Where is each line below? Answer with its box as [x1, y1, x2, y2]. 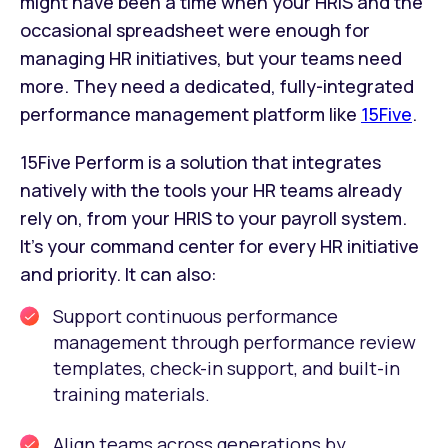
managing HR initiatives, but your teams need [20, 46, 402, 71]
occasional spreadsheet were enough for [20, 18, 370, 43]
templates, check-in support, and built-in [53, 356, 400, 381]
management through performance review [53, 330, 416, 355]
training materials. [53, 382, 210, 407]
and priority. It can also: [20, 262, 217, 287]
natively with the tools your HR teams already [20, 178, 402, 203]
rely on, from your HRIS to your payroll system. [20, 206, 407, 231]
